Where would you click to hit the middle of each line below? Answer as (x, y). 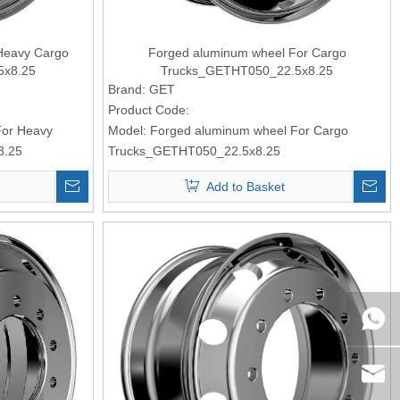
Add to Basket (246, 186)
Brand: (127, 89)
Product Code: (149, 109)
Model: (128, 130)
